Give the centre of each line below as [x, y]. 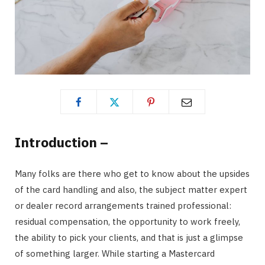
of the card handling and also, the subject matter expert [131, 190]
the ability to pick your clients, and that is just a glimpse [129, 238]
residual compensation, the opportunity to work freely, [127, 222]
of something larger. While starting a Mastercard [115, 254]
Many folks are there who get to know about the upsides [132, 174]
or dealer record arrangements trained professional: [123, 206]
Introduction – [62, 142]
